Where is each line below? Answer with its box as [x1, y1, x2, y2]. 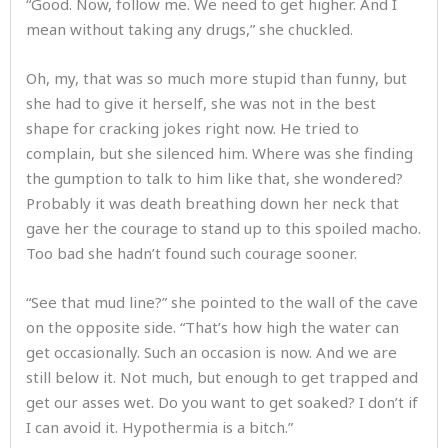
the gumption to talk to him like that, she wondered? [26, 168, 403, 188]
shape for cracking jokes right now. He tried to [26, 118, 359, 138]
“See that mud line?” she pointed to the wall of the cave [26, 292, 418, 312]
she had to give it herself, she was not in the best [26, 93, 376, 113]
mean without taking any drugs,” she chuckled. [26, 19, 361, 39]
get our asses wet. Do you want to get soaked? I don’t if [26, 392, 418, 412]
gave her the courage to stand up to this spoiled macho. [26, 218, 421, 238]
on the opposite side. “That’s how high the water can [26, 317, 399, 337]
